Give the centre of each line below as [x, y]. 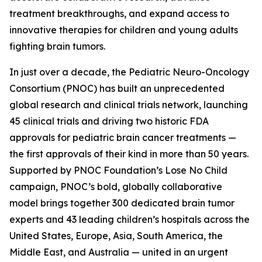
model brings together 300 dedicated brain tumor [122, 203]
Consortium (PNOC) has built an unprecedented [117, 89]
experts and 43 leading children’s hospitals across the [130, 220]
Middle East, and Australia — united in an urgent [119, 252]
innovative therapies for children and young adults [124, 30]
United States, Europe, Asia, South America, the [116, 236]
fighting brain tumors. [57, 46]
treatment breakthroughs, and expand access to [119, 14]
